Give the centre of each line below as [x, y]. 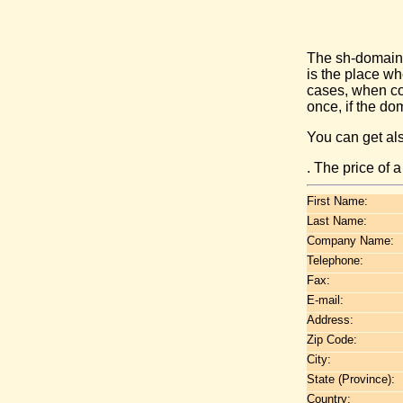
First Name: [337, 201]
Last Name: [337, 221]
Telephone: [335, 260]
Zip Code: [332, 340]
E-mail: [325, 300]
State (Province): [351, 379]
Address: [330, 320]
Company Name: [350, 241]
